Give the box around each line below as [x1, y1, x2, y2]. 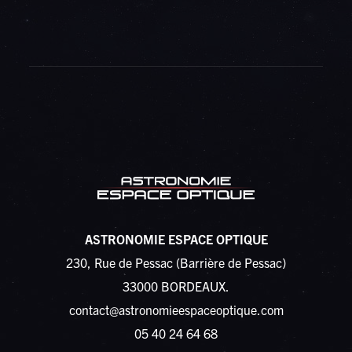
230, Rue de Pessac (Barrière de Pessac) [66, 255, 286, 270]
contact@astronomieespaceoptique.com [68, 302, 284, 317]
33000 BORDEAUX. [123, 278, 229, 294]
